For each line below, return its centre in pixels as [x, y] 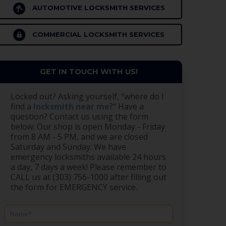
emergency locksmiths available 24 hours [88, 157]
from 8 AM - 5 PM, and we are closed [79, 137]
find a [22, 107]
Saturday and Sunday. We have [68, 147]
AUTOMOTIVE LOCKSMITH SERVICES [97, 8]
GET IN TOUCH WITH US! [89, 72]
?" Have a [127, 107]
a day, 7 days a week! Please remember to [89, 167]
